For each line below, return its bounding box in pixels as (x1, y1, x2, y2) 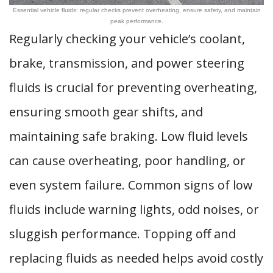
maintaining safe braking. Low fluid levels (9, 128, 248, 144)
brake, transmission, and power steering (9, 55, 244, 71)
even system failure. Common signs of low (9, 177, 253, 193)
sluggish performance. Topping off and (9, 225, 236, 242)
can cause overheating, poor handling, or (9, 152, 246, 169)
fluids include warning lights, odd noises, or (9, 201, 259, 218)
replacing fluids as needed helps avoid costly (9, 250, 263, 266)
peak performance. (110, 18, 163, 24)
